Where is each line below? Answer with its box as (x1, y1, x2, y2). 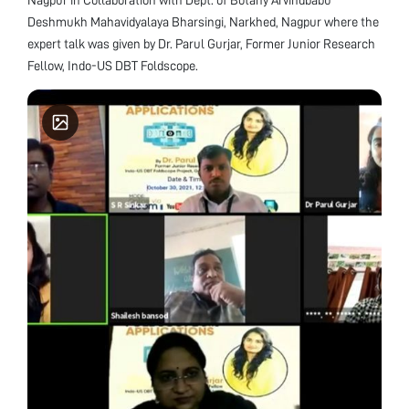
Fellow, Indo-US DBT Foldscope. (27, 58, 198, 72)
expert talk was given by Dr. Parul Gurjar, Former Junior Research (27, 37, 375, 50)
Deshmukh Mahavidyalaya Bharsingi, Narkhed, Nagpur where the (27, 15, 379, 28)
